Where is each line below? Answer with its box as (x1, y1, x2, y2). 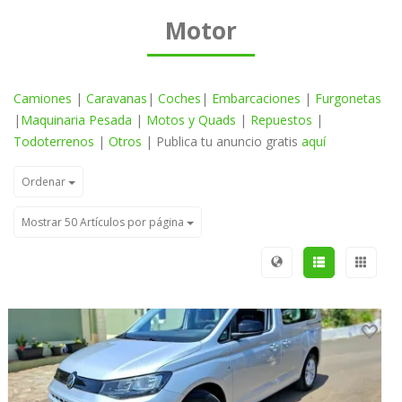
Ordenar (22, 174, 68, 189)
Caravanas (86, 90, 147, 107)
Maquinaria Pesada (21, 111, 132, 128)
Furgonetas (315, 90, 381, 107)
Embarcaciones (212, 90, 301, 107)
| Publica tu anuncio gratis (142, 133, 301, 150)
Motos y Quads (146, 111, 236, 128)
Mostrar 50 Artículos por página (22, 214, 187, 230)
